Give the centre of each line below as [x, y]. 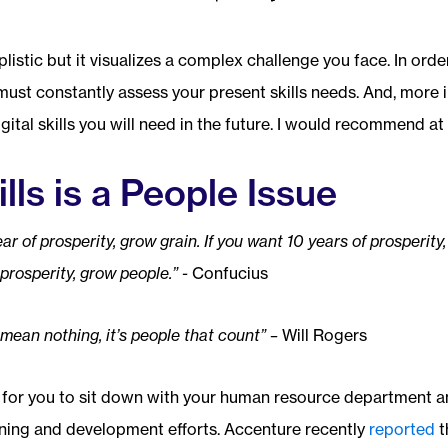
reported [401, 429]
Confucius [229, 273]
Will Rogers [324, 335]
